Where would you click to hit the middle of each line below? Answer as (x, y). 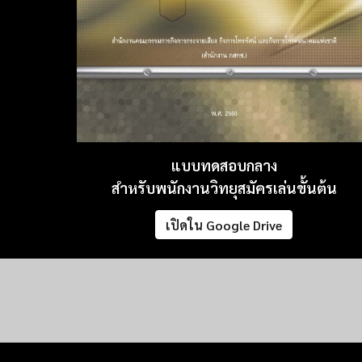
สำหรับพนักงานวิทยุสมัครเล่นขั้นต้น (224, 188)
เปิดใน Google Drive (224, 225)
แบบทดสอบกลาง (224, 165)
